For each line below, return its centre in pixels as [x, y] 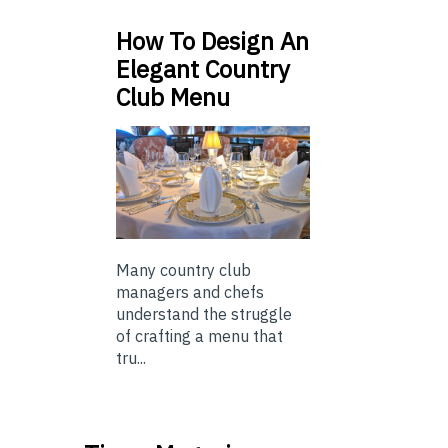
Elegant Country [203, 69]
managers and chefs [190, 291]
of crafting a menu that [199, 335]
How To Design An [212, 41]
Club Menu [173, 97]
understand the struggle [204, 313]
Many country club [183, 269]
